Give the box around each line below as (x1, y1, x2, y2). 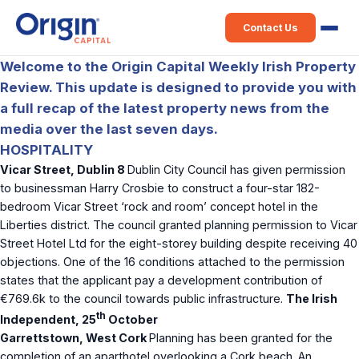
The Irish (286, 292, 337, 305)
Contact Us (243, 22, 298, 34)
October (106, 312, 158, 326)
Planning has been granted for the (149, 330, 333, 345)
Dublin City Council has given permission (127, 163, 345, 176)
